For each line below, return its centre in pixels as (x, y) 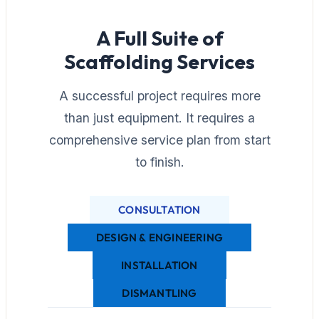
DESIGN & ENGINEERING (159, 237)
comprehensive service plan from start (159, 140)
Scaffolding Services (159, 61)
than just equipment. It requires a (159, 117)
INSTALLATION (159, 265)
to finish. (159, 162)
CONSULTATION (159, 209)
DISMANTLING (159, 293)
